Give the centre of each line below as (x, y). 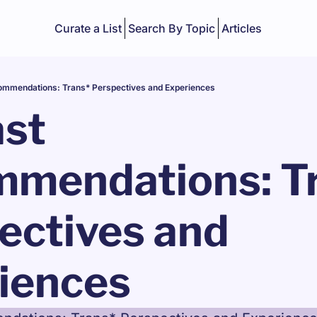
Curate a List (88, 28)
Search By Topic (172, 28)
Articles (242, 28)
